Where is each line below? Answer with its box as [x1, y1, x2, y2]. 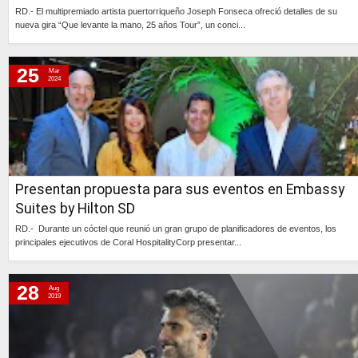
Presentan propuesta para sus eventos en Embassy [15, 181, 344, 198]
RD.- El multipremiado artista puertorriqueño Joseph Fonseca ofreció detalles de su [15, 6, 337, 17]
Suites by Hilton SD [15, 201, 135, 217]
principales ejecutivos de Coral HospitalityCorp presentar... [15, 237, 241, 248]
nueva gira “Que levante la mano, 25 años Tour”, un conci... [15, 20, 245, 30]
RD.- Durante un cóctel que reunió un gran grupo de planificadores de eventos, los [15, 224, 336, 234]
